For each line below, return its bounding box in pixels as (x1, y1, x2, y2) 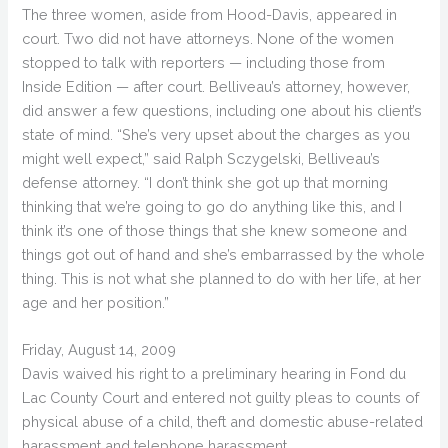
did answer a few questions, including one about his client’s (22, 101, 423, 119)
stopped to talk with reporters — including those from (22, 53, 386, 71)
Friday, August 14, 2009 (22, 341, 177, 359)
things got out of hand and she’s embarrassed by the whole (22, 245, 426, 263)
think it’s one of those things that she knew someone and (22, 221, 408, 239)
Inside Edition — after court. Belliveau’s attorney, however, (22, 77, 411, 95)
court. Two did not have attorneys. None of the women (22, 29, 395, 47)
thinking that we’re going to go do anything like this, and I (22, 197, 403, 215)
